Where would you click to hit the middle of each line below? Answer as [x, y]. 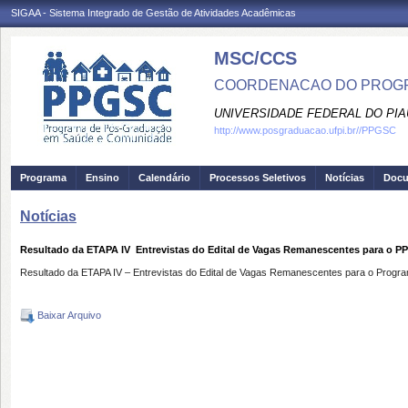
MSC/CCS [255, 58]
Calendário [164, 178]
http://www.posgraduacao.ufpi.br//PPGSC [305, 130]
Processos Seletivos [258, 178]
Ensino [102, 178]
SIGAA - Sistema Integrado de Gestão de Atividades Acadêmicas [153, 13]
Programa [43, 178]
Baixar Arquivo [68, 315]
